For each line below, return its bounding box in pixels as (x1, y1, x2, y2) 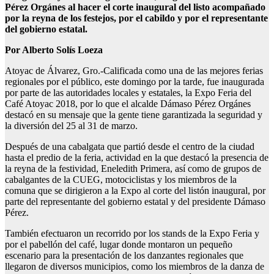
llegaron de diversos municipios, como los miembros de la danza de (5, 261, 264, 272)
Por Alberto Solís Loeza (5, 45, 103, 56)
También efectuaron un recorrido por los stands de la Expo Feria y (5, 228, 259, 239)
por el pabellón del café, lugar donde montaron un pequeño (5, 239, 232, 250)
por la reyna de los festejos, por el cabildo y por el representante (5, 13, 268, 24)
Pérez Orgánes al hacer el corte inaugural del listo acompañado (5, 2, 265, 13)
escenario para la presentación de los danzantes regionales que (5, 250, 243, 261)
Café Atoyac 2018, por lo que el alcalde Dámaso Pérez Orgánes (5, 98, 251, 109)
